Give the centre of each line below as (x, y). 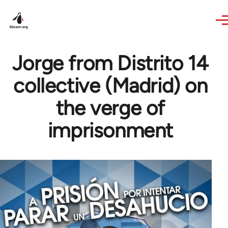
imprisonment (110, 130)
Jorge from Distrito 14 (110, 63)
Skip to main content (49, 7)
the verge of (110, 108)
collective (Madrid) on (110, 85)
